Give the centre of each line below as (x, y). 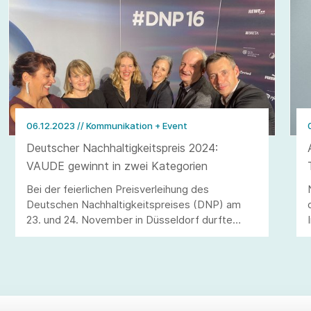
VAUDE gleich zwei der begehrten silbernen (131, 235)
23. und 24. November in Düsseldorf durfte (129, 219)
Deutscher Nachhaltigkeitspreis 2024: (122, 148)
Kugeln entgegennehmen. (87, 250)
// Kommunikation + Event (132, 125)
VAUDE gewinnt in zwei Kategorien (117, 166)
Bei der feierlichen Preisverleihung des (117, 189)
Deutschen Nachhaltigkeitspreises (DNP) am (133, 204)
